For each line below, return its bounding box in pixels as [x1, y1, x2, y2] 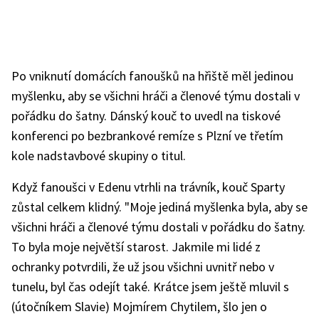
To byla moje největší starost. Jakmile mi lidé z [11, 239, 261, 255]
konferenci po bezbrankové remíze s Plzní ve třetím [11, 127, 283, 144]
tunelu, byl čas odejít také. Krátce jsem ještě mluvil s [11, 278, 289, 295]
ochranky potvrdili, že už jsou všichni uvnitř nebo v [11, 258, 274, 275]
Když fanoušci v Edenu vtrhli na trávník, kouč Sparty [11, 179, 285, 195]
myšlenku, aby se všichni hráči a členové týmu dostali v [11, 88, 300, 104]
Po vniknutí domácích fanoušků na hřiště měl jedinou [11, 68, 293, 84]
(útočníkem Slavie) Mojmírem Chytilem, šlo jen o [11, 298, 267, 315]
